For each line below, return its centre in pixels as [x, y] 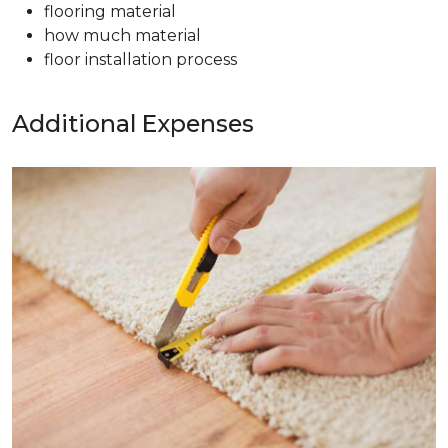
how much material [122, 36]
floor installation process [140, 60]
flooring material [110, 12]
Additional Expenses [133, 124]
